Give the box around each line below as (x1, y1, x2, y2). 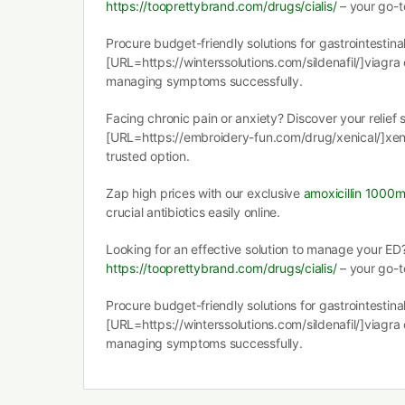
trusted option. (106, 148, 190, 164)
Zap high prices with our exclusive (106, 185, 304, 201)
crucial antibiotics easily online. (106, 204, 280, 220)
